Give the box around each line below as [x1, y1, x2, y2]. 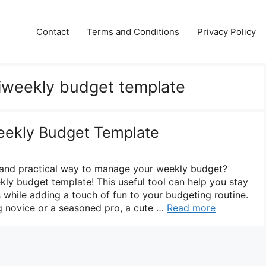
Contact [36, 26, 69, 37]
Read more [167, 201, 216, 214]
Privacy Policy [197, 26, 256, 37]
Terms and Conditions [87, 26, 179, 37]
